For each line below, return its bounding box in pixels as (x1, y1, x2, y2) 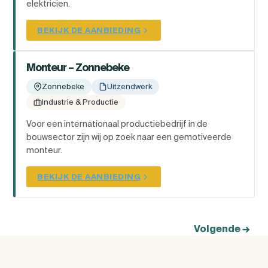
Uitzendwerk (107, 82, 152, 92)
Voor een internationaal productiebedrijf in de (26, 119, 208, 129)
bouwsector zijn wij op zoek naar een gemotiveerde (26, 132, 232, 142)
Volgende (194, 223, 242, 234)
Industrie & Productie (42, 98, 118, 107)
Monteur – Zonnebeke (26, 62, 129, 74)
